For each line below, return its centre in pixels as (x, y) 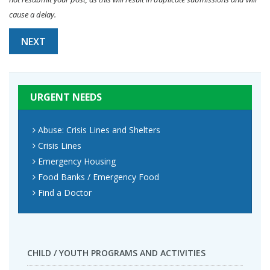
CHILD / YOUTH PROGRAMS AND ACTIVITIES (116, 253)
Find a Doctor (65, 193)
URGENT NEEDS (66, 97)
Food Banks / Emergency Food (99, 177)
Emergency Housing (77, 161)
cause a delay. (33, 14)
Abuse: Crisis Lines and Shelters (99, 130)
